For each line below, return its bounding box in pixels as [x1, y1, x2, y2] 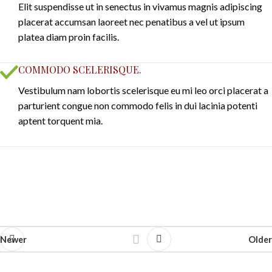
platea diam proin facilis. [18, 31, 119, 42]
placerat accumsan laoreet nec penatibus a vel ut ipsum [18, 16, 245, 27]
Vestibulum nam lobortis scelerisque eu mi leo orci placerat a [18, 84, 268, 96]
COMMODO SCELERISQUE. [18, 63, 141, 76]
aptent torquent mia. [18, 115, 103, 126]
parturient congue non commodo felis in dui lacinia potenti [18, 100, 257, 111]
